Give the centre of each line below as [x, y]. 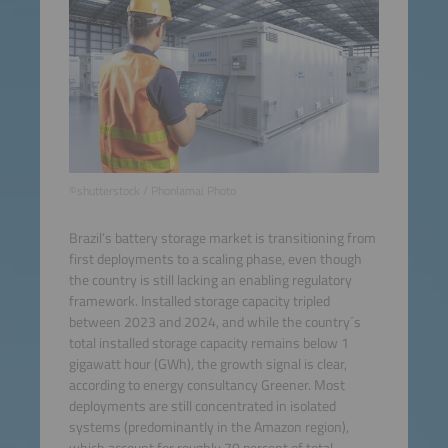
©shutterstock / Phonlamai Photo [152, 191]
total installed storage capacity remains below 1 [208, 343]
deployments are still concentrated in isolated [202, 406]
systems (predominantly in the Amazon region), [208, 427]
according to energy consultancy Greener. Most [206, 385]
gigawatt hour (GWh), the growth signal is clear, [207, 364]
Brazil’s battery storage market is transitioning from [222, 238]
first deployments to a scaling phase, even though [215, 259]
